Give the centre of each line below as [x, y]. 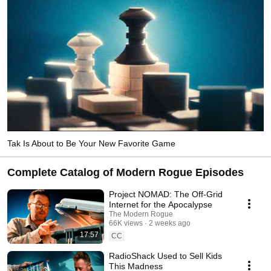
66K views [126, 223]
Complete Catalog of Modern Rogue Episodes [126, 172]
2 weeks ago [170, 223]
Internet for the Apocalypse [161, 204]
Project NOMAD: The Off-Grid [166, 194]
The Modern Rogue [141, 214]
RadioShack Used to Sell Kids [165, 256]
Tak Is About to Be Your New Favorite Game [91, 143]
